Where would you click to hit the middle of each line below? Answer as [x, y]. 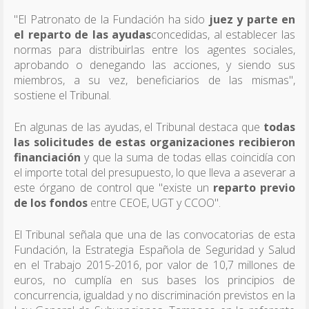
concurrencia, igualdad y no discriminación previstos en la [154, 295]
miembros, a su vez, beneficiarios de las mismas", [154, 80]
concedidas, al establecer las [223, 34]
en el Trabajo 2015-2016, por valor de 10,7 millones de [154, 265]
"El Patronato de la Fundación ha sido [109, 19]
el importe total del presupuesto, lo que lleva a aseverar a [154, 172]
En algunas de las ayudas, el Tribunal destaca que [139, 127]
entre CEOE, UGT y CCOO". [154, 202]
